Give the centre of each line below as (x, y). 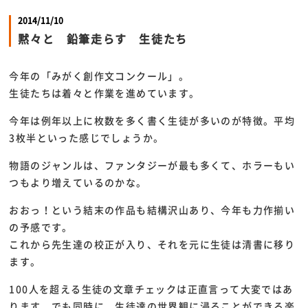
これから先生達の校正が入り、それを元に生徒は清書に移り (152, 244)
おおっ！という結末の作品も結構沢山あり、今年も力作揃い (152, 210)
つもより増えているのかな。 (78, 182)
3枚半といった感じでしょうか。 (87, 137)
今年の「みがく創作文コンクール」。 (99, 76)
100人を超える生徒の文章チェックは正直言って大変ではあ (151, 289)
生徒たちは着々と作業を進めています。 (104, 93)
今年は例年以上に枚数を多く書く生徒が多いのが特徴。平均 (152, 120)
